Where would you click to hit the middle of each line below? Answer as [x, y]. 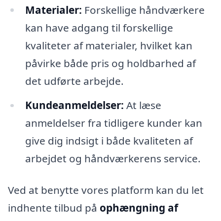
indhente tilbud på [54, 208]
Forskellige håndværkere [143, 10]
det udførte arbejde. [74, 81]
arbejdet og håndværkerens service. [113, 159]
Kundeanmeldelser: [74, 105]
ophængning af [139, 208]
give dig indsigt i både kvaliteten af [109, 141]
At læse [142, 105]
